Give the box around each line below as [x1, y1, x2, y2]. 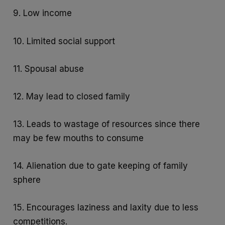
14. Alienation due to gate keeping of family [13, 161, 188, 171]
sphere [13, 175, 41, 185]
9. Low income [13, 8, 72, 19]
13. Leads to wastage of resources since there [13, 119, 200, 130]
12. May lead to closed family [13, 91, 131, 101]
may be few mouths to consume [13, 133, 144, 144]
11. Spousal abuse [13, 63, 84, 74]
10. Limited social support [13, 36, 116, 46]
